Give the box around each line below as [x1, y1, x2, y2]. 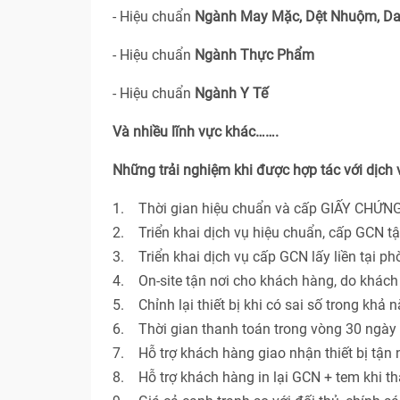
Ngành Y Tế [195, 85, 268, 103]
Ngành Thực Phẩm [195, 46, 318, 64]
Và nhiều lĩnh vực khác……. [112, 123, 279, 141]
